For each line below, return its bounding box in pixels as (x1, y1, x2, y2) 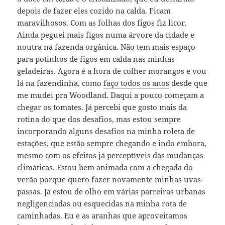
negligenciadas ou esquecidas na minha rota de (17, 198, 187, 209)
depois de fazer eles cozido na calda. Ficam (17, 6, 171, 16)
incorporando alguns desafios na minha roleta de (17, 126, 195, 137)
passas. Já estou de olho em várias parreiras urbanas (17, 186, 206, 197)
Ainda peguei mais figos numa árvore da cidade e (17, 30, 195, 40)
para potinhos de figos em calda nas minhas (17, 54, 175, 64)
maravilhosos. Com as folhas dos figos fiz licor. (17, 18, 187, 28)
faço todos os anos (103, 78, 170, 88)
